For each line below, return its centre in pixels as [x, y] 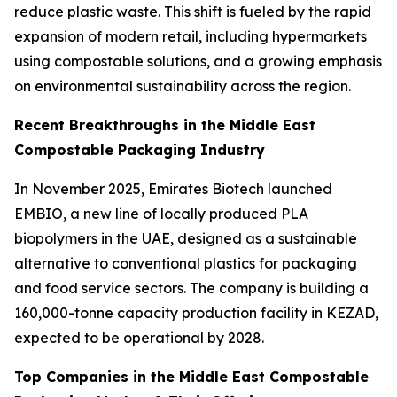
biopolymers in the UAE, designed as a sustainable [186, 239]
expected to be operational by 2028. [139, 338]
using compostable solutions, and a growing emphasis [198, 62]
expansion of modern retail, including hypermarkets [191, 37]
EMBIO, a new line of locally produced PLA [161, 214]
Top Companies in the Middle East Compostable [191, 377]
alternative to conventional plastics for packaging [186, 264]
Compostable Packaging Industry [140, 150]
